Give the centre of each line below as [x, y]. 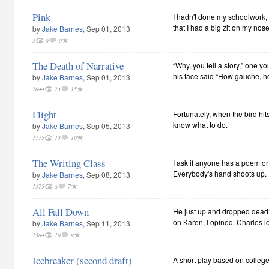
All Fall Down [61, 212]
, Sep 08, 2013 [107, 174]
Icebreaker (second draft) [82, 260]
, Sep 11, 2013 [107, 223]
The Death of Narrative [78, 66]
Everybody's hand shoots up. [220, 173]
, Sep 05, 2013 [107, 126]
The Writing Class [69, 163]
